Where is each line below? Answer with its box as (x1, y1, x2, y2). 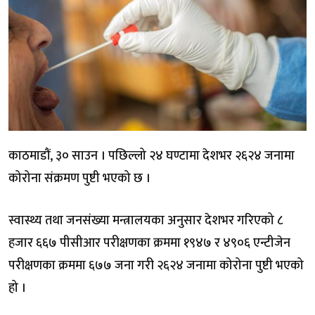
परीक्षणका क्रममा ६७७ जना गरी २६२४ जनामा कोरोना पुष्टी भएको (8, 255, 304, 276)
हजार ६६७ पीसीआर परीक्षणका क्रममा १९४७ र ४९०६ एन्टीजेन (8, 232, 290, 254)
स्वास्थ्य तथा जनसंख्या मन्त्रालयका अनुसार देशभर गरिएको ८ (8, 210, 283, 231)
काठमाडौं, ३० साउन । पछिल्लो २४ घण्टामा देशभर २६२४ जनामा (8, 145, 295, 167)
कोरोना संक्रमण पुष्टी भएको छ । (8, 167, 150, 189)
